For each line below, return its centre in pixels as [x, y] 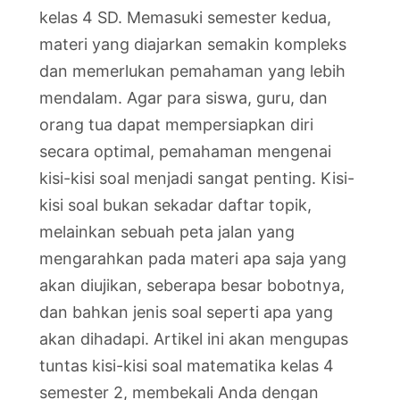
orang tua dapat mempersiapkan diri [176, 124]
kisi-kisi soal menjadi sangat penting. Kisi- [197, 178]
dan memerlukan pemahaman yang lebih [192, 71]
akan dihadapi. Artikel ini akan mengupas [194, 338]
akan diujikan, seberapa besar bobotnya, [192, 285]
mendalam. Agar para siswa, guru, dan [183, 97]
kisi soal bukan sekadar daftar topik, [175, 204]
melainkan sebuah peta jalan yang [167, 231]
